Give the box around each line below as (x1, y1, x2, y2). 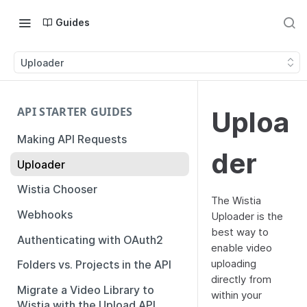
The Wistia (211, 194, 261, 207)
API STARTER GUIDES (17, 104, 133, 119)
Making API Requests (17, 132, 127, 146)
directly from (211, 273, 271, 286)
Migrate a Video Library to (17, 283, 154, 297)
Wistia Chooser (17, 182, 97, 197)
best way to (211, 225, 269, 238)
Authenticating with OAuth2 (17, 232, 163, 247)
